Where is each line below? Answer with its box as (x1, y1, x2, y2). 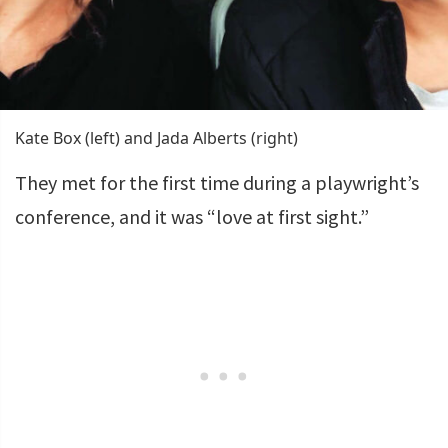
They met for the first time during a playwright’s (15, 170, 419, 195)
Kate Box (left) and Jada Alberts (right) (15, 127, 298, 149)
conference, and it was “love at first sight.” (15, 204, 369, 229)
